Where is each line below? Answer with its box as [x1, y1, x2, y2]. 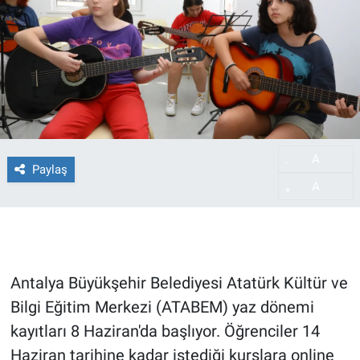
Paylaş [31, 162, 67, 177]
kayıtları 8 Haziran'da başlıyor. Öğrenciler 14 [10, 321, 320, 342]
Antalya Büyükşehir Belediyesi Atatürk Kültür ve [10, 273, 348, 293]
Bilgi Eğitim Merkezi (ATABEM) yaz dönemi [10, 297, 314, 317]
